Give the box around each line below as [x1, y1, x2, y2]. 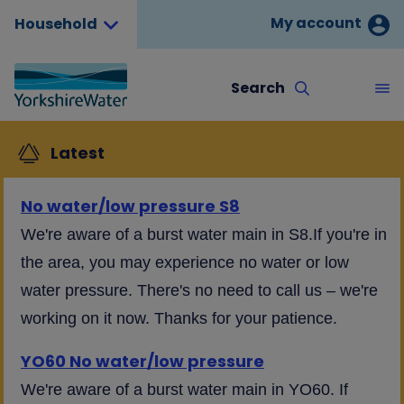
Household [14, 14, 97, 34]
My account [271, 13, 362, 33]
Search [231, 78, 288, 98]
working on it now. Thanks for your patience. [20, 309, 337, 327]
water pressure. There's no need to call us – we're [20, 281, 378, 299]
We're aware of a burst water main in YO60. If [20, 381, 348, 399]
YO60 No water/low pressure [20, 350, 264, 372]
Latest [47, 142, 106, 164]
